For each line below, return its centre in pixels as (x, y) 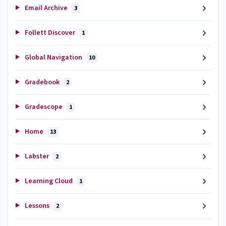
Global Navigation (53, 57)
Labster (37, 156)
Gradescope (43, 107)
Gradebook (42, 82)
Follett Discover (50, 33)
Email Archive (46, 8)
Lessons (37, 206)
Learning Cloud (48, 181)
